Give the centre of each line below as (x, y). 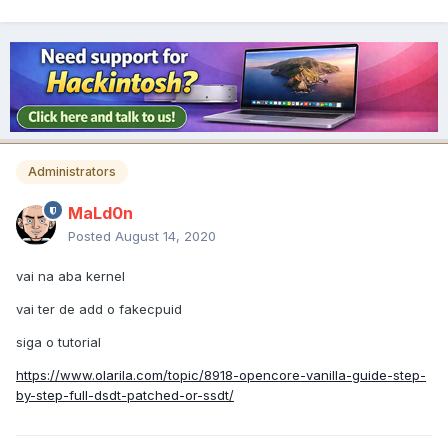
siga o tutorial (58, 342)
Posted (91, 236)
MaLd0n (100, 213)
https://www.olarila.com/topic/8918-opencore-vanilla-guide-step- (221, 375)
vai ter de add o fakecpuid (99, 309)
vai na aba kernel (70, 276)
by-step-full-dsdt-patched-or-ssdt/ (125, 395)
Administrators (72, 172)
